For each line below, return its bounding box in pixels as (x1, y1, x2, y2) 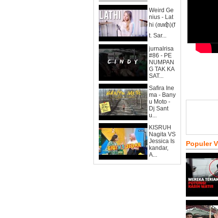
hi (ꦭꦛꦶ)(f (149, 21, 175, 28)
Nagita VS (149, 131, 176, 138)
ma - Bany (149, 91, 176, 98)
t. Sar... (149, 32, 166, 39)
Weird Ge (149, 7, 174, 14)
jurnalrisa (149, 45, 174, 52)
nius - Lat (149, 14, 173, 20)
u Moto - (149, 98, 170, 105)
